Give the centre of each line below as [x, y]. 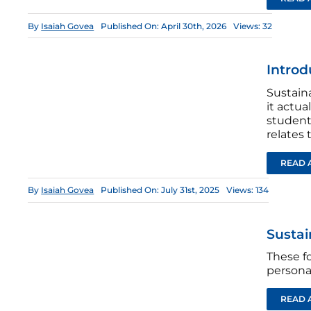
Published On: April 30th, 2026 [164, 26]
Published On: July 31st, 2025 [160, 190]
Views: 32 [253, 26]
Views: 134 [248, 190]
